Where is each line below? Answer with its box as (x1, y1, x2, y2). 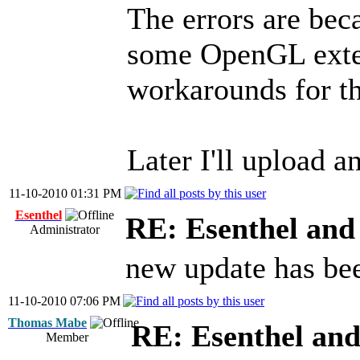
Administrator (29, 223, 100, 236)
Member (46, 330, 88, 344)
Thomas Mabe (8, 316, 87, 329)
